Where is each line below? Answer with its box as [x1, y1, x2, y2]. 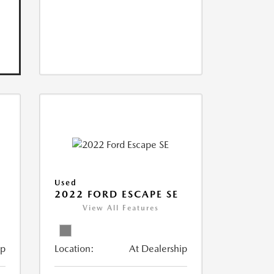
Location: [54, 243, 94, 255]
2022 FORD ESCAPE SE [54, 188, 179, 201]
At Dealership [128, 243, 187, 255]
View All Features [82, 204, 159, 213]
